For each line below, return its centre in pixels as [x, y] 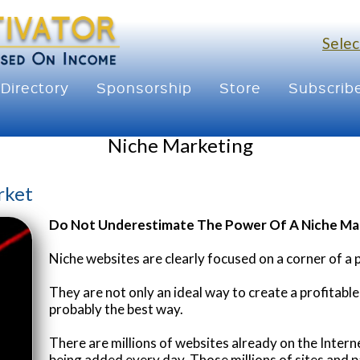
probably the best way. [116, 309]
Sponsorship [144, 87]
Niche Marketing [180, 145]
